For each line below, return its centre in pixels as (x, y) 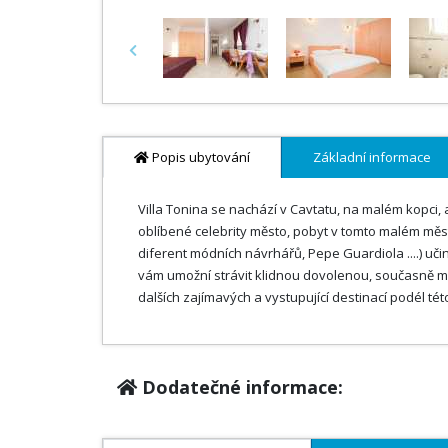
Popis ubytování (199, 156)
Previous (158, 57)
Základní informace (372, 156)
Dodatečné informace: (240, 386)
